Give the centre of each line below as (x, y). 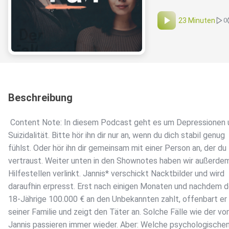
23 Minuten (197, 21)
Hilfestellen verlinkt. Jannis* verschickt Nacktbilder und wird (116, 174)
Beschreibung (40, 98)
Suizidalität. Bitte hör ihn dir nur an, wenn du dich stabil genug (117, 135)
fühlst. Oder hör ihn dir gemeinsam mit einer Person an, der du (117, 148)
